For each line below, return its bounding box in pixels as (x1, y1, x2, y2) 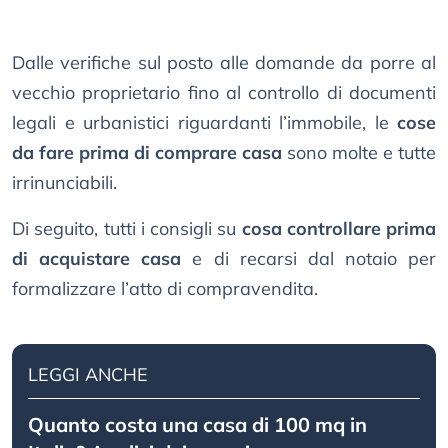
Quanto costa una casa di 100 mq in (28, 412, 367, 438)
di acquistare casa (12, 247, 182, 271)
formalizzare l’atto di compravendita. (12, 277, 318, 301)
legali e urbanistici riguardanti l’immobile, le (12, 111, 397, 135)
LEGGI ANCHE (28, 363, 148, 387)
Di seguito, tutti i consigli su (12, 217, 242, 241)
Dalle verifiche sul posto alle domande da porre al (12, 51, 436, 75)
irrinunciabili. (12, 171, 117, 195)
